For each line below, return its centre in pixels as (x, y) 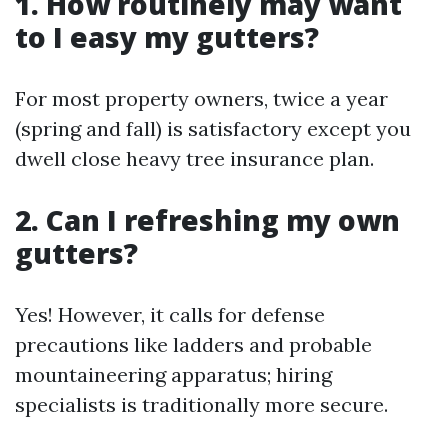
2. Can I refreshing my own (207, 220)
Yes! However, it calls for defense (170, 314)
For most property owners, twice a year (201, 98)
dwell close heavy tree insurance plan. (194, 158)
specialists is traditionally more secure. (201, 404)
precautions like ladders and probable (193, 344)
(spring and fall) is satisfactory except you (213, 128)
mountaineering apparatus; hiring (173, 374)
